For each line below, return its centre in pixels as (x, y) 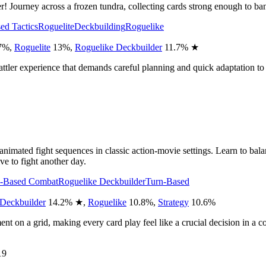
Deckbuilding (100, 26)
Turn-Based (167, 181)
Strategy (173, 202)
